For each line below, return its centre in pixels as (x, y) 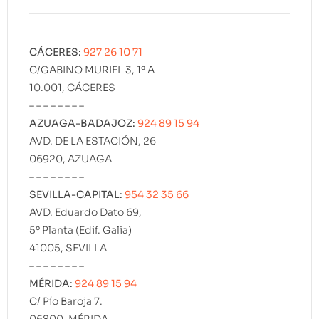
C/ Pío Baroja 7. (66, 302)
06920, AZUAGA (70, 159)
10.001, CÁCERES (72, 88)
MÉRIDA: (52, 284)
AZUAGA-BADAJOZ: (83, 124)
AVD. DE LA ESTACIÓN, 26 (93, 141)
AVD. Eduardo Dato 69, (85, 213)
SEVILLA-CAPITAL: (77, 195)
